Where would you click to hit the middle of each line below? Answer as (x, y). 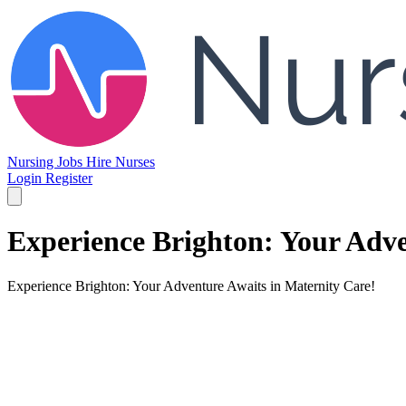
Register (69, 178)
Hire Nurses (121, 162)
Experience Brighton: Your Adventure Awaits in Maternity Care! (191, 285)
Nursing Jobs (47, 162)
